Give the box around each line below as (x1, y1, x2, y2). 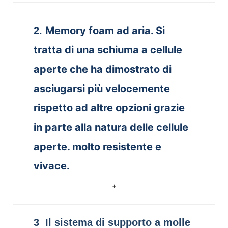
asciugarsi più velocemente (33, 82, 170, 95)
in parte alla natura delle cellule (33, 121, 188, 133)
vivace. (33, 159, 70, 172)
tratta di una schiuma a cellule (33, 43, 182, 56)
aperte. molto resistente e (33, 140, 161, 153)
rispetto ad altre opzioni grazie (33, 101, 185, 114)
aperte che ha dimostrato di (33, 63, 172, 75)
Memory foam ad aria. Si (45, 24, 165, 37)
